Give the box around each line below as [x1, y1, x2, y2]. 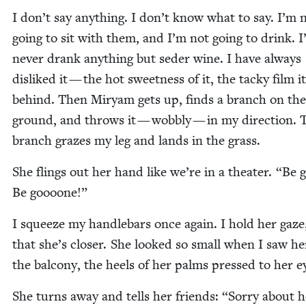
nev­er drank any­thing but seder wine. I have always [12, 51, 301, 67]
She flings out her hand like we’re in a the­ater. [12, 164, 276, 180]
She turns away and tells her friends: [12, 288, 222, 305]
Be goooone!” [12, 184, 87, 201]
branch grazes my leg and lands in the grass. [12, 133, 260, 149]
